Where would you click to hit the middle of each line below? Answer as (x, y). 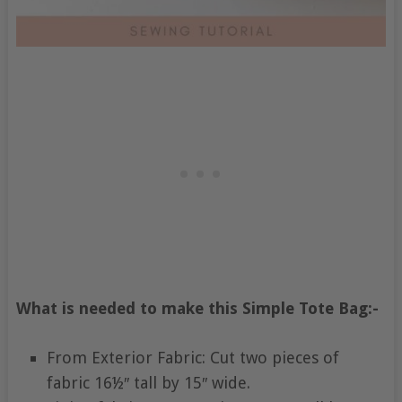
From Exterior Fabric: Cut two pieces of (192, 357)
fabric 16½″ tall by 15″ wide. (148, 382)
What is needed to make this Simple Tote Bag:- (197, 308)
